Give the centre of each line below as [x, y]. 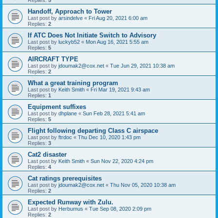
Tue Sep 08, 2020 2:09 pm [120, 209]
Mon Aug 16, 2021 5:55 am [117, 42]
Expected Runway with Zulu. [71, 202]
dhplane [68, 114]
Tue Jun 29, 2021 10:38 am [142, 66]
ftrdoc [65, 137]
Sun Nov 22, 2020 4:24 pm [122, 161]
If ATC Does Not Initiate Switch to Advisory [92, 36]
